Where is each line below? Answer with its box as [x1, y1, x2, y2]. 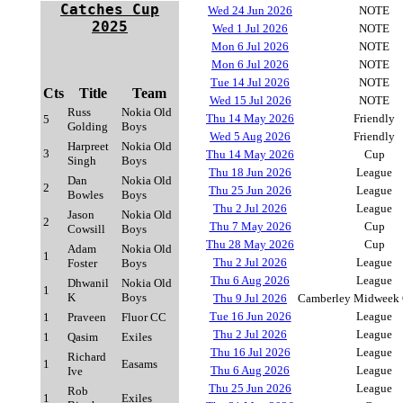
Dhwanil [67, 276, 109, 290]
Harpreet [67, 139, 109, 153]
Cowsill [67, 222, 105, 236]
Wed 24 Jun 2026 [208, 4, 292, 17]
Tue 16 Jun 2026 [209, 309, 291, 323]
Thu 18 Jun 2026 [209, 166, 291, 179]
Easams [121, 357, 157, 371]
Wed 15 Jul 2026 [209, 94, 291, 107]
